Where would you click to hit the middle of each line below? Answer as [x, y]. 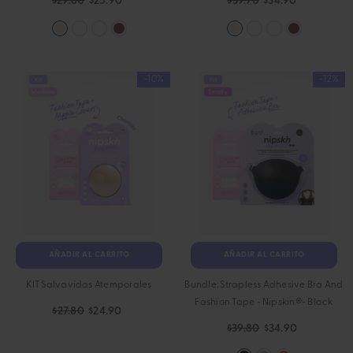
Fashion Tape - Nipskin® [248, 303]
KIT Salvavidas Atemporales [89, 285]
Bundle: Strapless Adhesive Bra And [264, 285]
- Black [317, 303]
